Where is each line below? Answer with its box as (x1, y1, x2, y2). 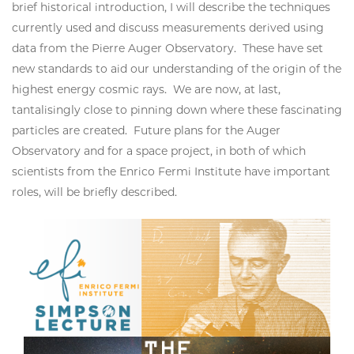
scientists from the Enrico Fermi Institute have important (12, 164, 330, 179)
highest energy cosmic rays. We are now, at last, (12, 81, 281, 96)
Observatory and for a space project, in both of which (12, 143, 306, 158)
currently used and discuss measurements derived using (12, 20, 324, 35)
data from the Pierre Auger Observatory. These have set (12, 40, 323, 55)
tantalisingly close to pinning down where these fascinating (12, 102, 342, 117)
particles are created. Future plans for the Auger (12, 122, 281, 137)
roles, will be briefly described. (12, 184, 177, 199)
